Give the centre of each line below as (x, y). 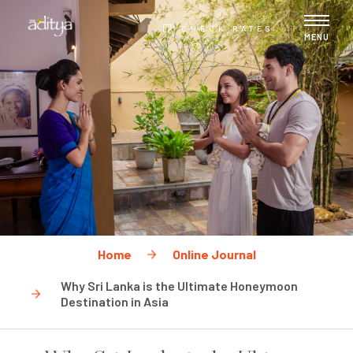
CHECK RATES (228, 28)
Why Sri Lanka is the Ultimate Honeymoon (179, 285)
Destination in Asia (115, 301)
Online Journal (214, 254)
